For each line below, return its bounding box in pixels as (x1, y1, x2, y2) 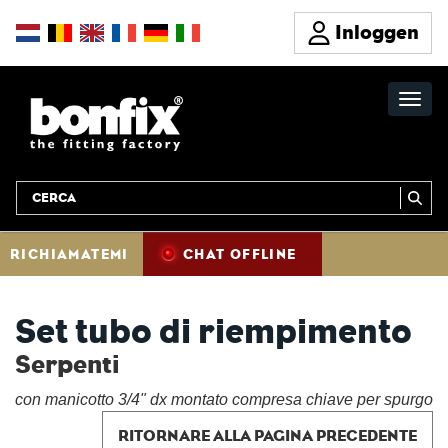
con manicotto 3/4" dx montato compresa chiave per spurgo (15, 391, 433, 408)
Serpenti (15, 350, 120, 379)
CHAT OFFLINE (182, 246, 297, 262)
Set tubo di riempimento (15, 311, 412, 352)
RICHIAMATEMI (10, 246, 129, 262)
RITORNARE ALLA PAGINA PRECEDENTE (118, 426, 417, 445)
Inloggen (335, 21, 419, 44)
